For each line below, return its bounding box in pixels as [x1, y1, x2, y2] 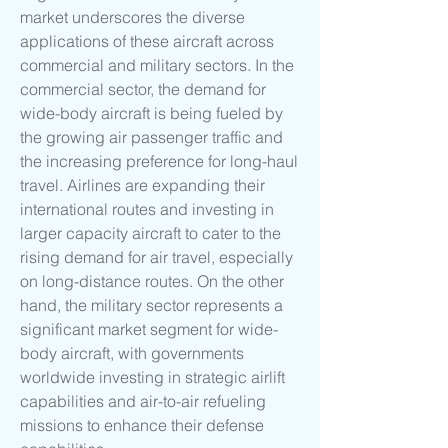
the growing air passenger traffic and [20, 127, 283, 148]
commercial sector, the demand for [20, 79, 266, 100]
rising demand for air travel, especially [20, 247, 293, 268]
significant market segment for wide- [20, 319, 278, 340]
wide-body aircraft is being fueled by [20, 103, 283, 124]
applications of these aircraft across [20, 31, 274, 52]
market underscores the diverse [20, 7, 245, 28]
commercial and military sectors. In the [20, 55, 294, 76]
